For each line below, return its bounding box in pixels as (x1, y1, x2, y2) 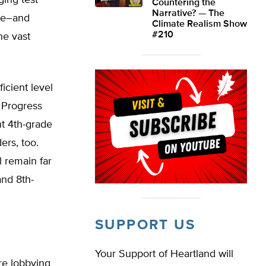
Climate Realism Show (152, 20, 247, 29)
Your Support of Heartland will (95, 249, 233, 259)
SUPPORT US (95, 218, 195, 232)
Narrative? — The (152, 9, 224, 18)
